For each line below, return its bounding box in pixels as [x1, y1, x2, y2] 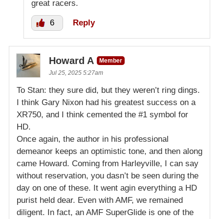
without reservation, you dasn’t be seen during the [17, 171, 198, 180]
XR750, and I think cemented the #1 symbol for [17, 109, 188, 119]
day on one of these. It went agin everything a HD [17, 183, 197, 193]
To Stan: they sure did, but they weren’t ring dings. [17, 85, 200, 95]
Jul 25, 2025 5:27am [49, 69, 103, 76]
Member [99, 57, 122, 64]
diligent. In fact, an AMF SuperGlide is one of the [17, 207, 194, 217]
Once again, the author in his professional [17, 134, 169, 144]
